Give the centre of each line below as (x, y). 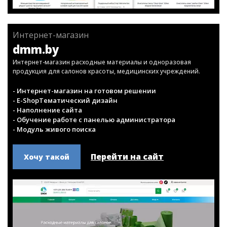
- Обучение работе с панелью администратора (94, 162)
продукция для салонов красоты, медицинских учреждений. (106, 113)
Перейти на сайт (127, 199)
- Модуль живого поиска (54, 171)
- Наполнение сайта (47, 152)
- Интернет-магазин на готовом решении (84, 133)
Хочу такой (47, 199)
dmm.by (36, 91)
